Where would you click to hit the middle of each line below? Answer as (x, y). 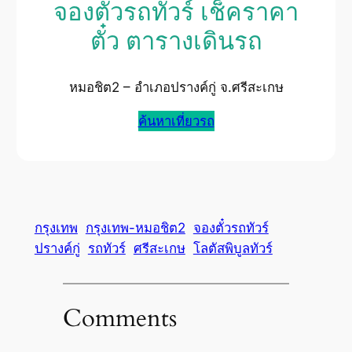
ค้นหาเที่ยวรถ (176, 121)
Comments (119, 319)
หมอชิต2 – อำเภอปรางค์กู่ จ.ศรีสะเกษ (176, 87)
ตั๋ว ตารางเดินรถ (176, 42)
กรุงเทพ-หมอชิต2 (135, 227)
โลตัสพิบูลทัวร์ (233, 248)
